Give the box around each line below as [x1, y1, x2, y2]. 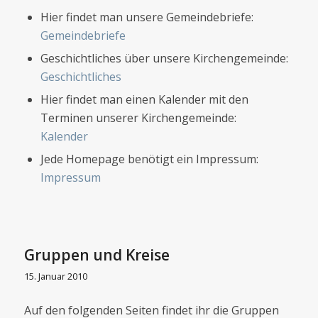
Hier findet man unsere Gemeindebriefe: [40, 9, 253, 26]
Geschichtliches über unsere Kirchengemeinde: [40, 50, 288, 67]
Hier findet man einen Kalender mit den [40, 92, 248, 108]
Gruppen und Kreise [23, 245, 170, 265]
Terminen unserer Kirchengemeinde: [40, 110, 236, 126]
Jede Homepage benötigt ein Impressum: [40, 151, 258, 168]
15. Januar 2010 [23, 270, 87, 283]
